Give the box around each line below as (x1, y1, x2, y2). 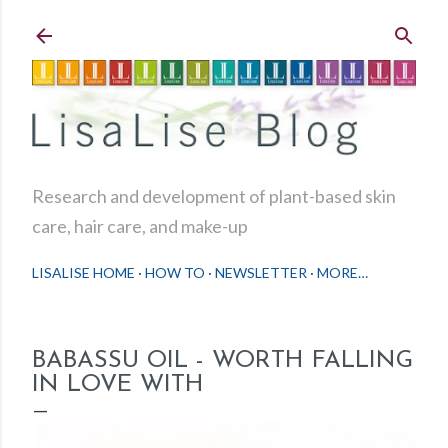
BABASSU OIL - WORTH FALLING (32, 349, 413, 374)
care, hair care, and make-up (32, 215, 248, 238)
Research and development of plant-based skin (32, 185, 396, 208)
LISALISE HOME (32, 264, 135, 282)
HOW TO (145, 264, 205, 282)
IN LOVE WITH (32, 373, 204, 398)
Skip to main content (131, 13, 317, 37)
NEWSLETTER (215, 264, 307, 282)
